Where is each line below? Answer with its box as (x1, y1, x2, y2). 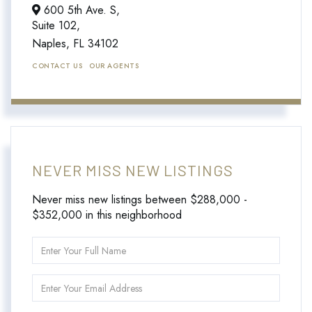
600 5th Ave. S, (40, 2, 120, 19)
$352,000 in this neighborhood (32, 207, 182, 224)
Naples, (32, 36, 73, 52)
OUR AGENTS (89, 61, 139, 72)
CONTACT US (32, 61, 82, 72)
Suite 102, (32, 17, 80, 34)
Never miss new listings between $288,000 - (32, 192, 247, 208)
